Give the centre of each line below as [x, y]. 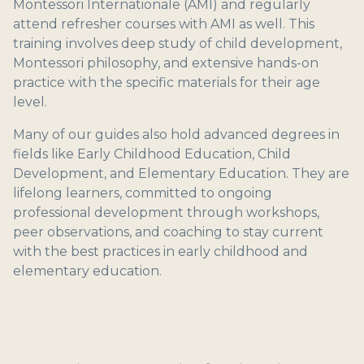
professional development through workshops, [166, 212]
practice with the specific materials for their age [167, 82]
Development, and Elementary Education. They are [181, 173]
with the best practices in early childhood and [160, 251]
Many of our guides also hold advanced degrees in [176, 134]
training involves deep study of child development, [178, 43]
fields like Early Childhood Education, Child [152, 154]
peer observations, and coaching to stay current [168, 232]
